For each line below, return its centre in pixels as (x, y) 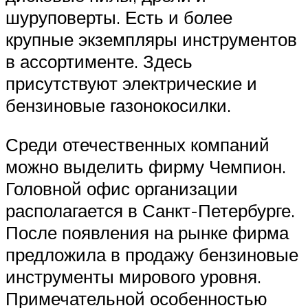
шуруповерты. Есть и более (119, 17)
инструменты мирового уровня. (133, 277)
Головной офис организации (122, 189)
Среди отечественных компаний (137, 145)
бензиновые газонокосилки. (118, 105)
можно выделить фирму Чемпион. (146, 167)
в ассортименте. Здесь (99, 61)
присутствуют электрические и (131, 83)
